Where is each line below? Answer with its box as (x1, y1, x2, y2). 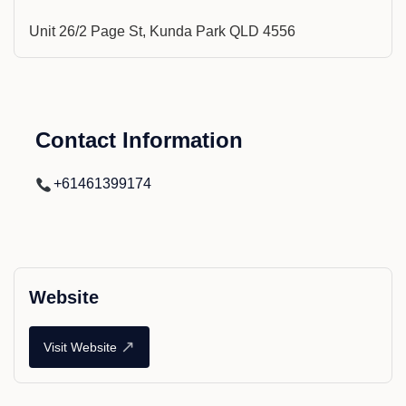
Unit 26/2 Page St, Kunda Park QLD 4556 (29, 24, 295, 39)
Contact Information (35, 128, 243, 152)
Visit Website (43, 339, 117, 354)
